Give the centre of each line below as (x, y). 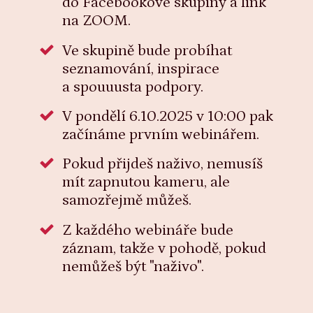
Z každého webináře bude (147, 230)
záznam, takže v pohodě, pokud (164, 248)
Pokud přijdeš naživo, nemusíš (162, 164)
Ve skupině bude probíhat (147, 50)
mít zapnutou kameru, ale (146, 182)
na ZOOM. (96, 21)
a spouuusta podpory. (132, 87)
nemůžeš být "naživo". (133, 266)
